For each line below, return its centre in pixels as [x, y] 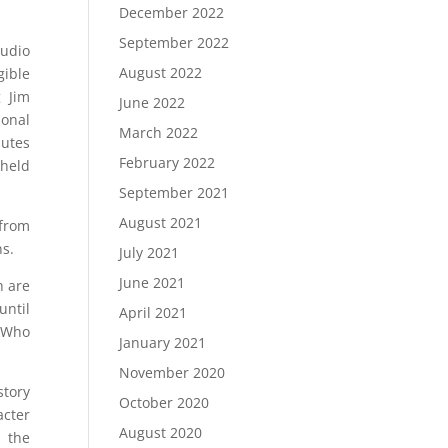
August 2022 [161, 72]
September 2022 [174, 42]
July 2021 [149, 252]
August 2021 [161, 222]
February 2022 [167, 162]
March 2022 [159, 132]
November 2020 [172, 372]
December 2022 [172, 12]
